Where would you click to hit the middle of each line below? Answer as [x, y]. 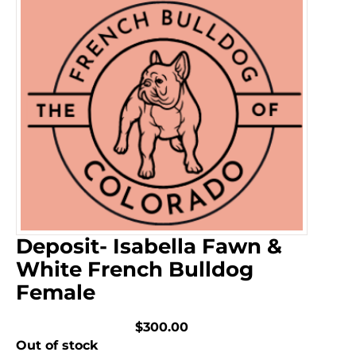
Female [56, 292]
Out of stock [57, 345]
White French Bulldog [135, 269]
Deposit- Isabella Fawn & [149, 246]
